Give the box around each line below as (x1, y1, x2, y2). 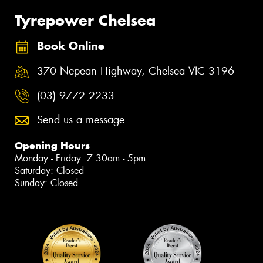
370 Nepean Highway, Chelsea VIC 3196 (37, 64, 234, 79)
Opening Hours (15, 139, 90, 153)
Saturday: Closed (15, 164, 84, 177)
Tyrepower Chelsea (15, 11, 156, 30)
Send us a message (37, 113, 124, 127)
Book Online (37, 39, 104, 53)
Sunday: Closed (15, 177, 78, 190)
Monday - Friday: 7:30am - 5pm (15, 152, 146, 165)
